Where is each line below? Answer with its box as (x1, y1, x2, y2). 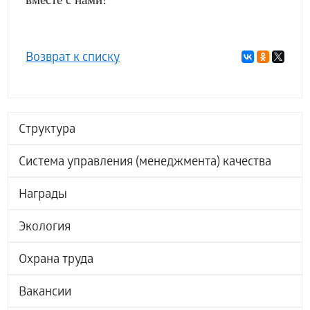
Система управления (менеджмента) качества (19, 156, 272, 170)
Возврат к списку (26, 51, 120, 66)
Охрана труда (19, 253, 94, 268)
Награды (19, 188, 68, 203)
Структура (19, 123, 76, 138)
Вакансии (19, 286, 72, 300)
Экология (19, 221, 71, 235)
